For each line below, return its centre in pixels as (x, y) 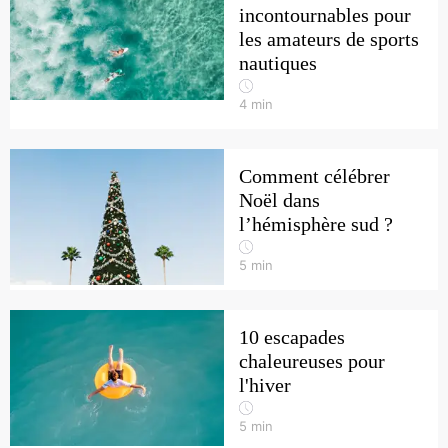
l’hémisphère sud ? (316, 224)
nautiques (278, 63)
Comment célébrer (314, 176)
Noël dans (279, 200)
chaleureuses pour (312, 361)
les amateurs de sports (329, 39)
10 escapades (292, 337)
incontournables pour (325, 15)
